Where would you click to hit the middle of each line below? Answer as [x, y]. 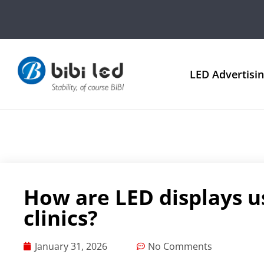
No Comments [180, 247]
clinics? [61, 218]
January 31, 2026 [71, 247]
